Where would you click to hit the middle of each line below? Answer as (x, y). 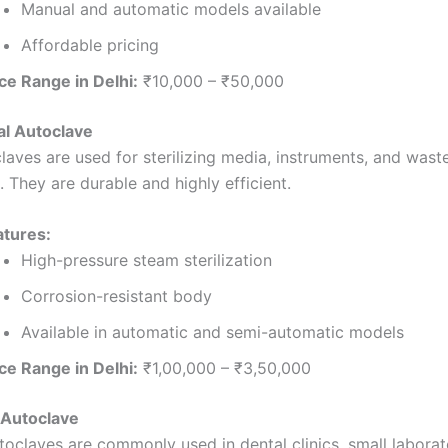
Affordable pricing (90, 44)
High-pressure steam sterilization (146, 260)
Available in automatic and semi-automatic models (212, 332)
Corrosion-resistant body (116, 296)
